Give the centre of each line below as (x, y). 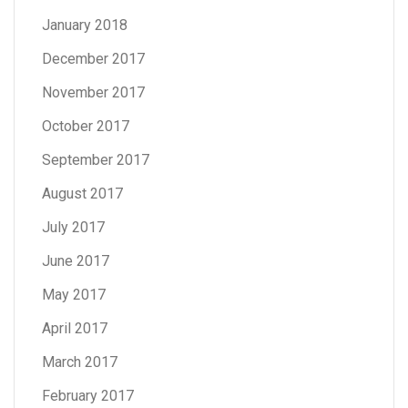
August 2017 (82, 193)
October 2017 (86, 126)
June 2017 (76, 260)
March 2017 (80, 362)
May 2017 (74, 294)
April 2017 (75, 328)
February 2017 (88, 395)
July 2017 (73, 227)
